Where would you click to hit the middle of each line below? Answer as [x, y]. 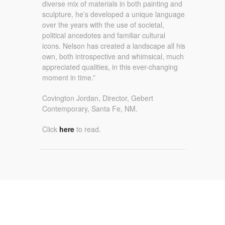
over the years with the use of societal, [103, 25]
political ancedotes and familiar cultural [104, 35]
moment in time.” [69, 78]
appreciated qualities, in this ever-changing [110, 67]
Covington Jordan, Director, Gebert [98, 98]
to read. [89, 129]
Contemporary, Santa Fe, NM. [90, 108]
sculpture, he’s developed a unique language [114, 14]
